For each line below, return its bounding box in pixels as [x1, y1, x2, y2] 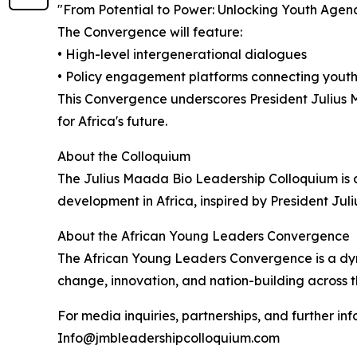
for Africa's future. [57, 112, 167, 129]
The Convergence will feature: [57, 23, 242, 40]
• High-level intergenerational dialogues [57, 45, 307, 62]
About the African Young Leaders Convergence [57, 227, 350, 244]
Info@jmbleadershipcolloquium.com [57, 329, 280, 346]
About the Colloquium [57, 147, 190, 164]
